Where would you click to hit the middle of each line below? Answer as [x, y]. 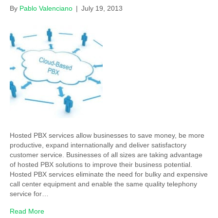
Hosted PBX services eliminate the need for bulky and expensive [109, 174]
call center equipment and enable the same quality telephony [103, 184]
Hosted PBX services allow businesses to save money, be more [107, 135]
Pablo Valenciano [46, 8]
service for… [29, 193]
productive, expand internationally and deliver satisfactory [98, 145]
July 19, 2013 [102, 8]
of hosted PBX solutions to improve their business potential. [101, 164]
